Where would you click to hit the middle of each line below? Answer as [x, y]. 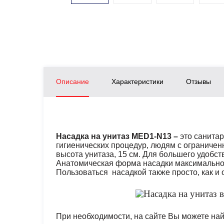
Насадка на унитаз [93, 136]
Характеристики [137, 81]
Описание [72, 81]
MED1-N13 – [156, 136]
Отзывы [198, 81]
